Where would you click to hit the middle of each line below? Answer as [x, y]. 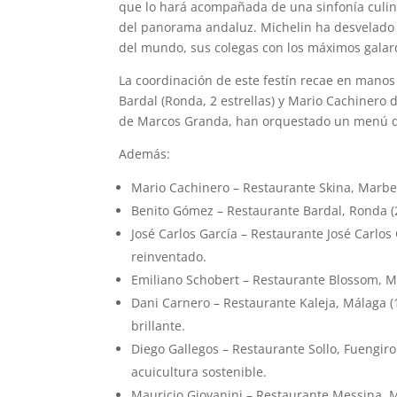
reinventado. [169, 257]
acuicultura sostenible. [199, 372]
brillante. [159, 326]
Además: [145, 154]
